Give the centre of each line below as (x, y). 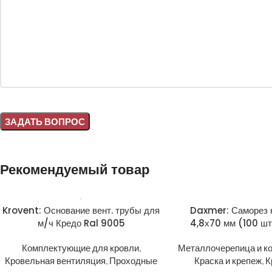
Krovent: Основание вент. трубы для (81, 210)
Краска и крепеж (228, 260)
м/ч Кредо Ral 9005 (81, 223)
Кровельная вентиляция (56, 260)
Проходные (134, 260)
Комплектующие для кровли (80, 248)
